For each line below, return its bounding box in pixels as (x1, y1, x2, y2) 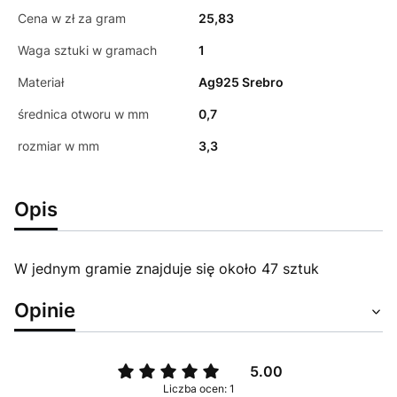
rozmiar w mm (18, 138, 99, 153)
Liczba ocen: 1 (162, 382, 235, 395)
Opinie (14, 298, 75, 322)
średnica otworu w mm (18, 106, 149, 121)
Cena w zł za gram (18, 11, 126, 26)
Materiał (18, 74, 64, 90)
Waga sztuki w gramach (18, 43, 157, 58)
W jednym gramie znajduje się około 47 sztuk (14, 260, 319, 277)
